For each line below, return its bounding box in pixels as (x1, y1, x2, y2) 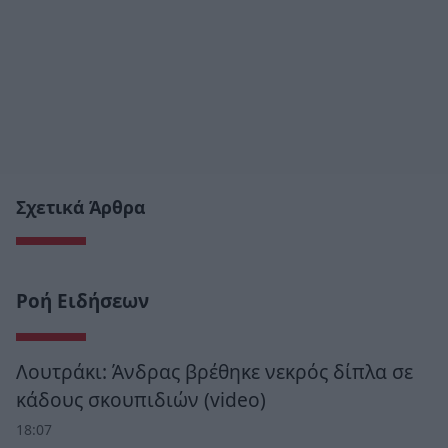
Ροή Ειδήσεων (16, 288, 149, 315)
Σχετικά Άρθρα (16, 195, 145, 220)
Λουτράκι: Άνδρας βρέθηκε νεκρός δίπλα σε (16, 358, 413, 386)
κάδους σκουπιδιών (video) (16, 386, 266, 414)
